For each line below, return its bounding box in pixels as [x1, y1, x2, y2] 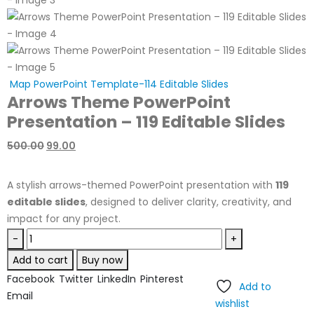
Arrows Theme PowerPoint [7, 90, 231, 114]
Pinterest [140, 271, 184, 286]
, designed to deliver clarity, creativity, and [86, 195, 292, 210]
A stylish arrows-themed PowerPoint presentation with [7, 178, 275, 193]
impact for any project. [7, 212, 121, 226]
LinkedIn [97, 271, 136, 286]
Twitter [59, 271, 93, 286]
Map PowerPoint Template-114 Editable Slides [10, 77, 228, 92]
